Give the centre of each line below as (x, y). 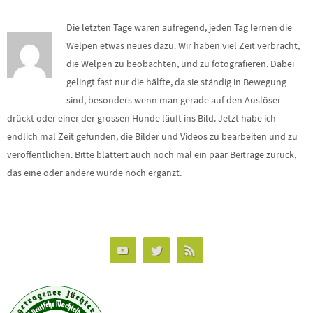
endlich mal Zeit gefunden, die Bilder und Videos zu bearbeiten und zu (152, 136)
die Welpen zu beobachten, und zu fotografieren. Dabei (180, 64)
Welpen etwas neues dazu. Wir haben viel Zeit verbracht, (183, 45)
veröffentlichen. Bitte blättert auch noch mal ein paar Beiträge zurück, (152, 154)
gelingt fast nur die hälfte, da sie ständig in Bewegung (176, 82)
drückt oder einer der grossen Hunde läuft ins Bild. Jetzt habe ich (141, 118)
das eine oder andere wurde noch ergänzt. (94, 173)
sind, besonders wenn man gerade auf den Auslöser (174, 100)
